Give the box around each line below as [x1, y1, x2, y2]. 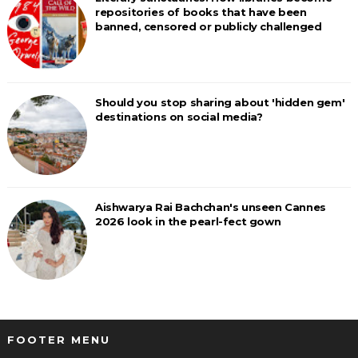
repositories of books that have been [94, 6, 307, 18]
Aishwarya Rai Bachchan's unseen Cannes [94, 201, 326, 213]
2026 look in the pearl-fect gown [94, 215, 281, 228]
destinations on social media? [94, 110, 263, 123]
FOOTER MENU [6, 333, 110, 346]
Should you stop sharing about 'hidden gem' [94, 96, 345, 109]
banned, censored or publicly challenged [94, 20, 322, 33]
